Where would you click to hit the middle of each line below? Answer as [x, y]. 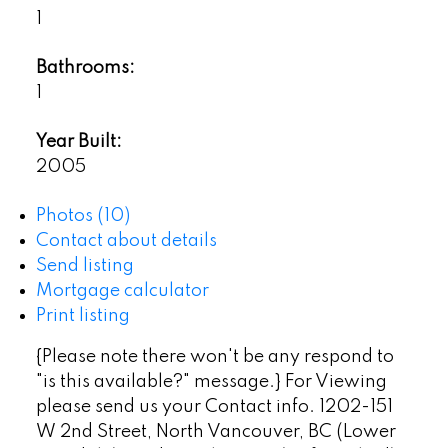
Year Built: [78, 142]
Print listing [82, 316]
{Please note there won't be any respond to [214, 357]
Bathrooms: [85, 68]
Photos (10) [82, 216]
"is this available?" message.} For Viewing [211, 382]
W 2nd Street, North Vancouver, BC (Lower [215, 432]
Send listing [84, 266]
